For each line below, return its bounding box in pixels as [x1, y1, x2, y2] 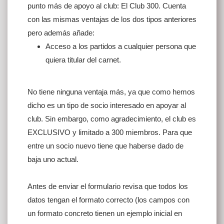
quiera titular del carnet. [45, 55, 121, 64]
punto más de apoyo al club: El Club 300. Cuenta [27, 1, 186, 10]
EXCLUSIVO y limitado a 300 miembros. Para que [27, 128, 192, 136]
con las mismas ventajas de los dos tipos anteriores [27, 15, 196, 24]
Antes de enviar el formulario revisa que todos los [27, 182, 188, 190]
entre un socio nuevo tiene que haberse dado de [27, 141, 183, 150]
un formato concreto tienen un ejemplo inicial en [27, 209, 182, 217]
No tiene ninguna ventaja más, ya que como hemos [27, 87, 195, 96]
